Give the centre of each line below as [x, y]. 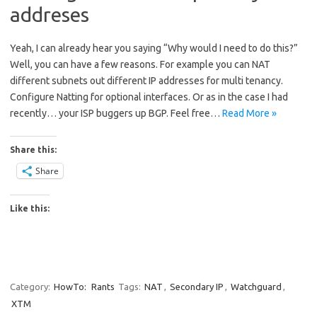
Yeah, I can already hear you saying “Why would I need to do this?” [154, 48]
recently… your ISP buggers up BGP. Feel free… [116, 113]
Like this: [30, 208]
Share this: [33, 149]
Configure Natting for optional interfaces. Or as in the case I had [149, 97]
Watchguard [256, 286]
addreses [50, 14]
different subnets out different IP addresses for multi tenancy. [146, 80]
